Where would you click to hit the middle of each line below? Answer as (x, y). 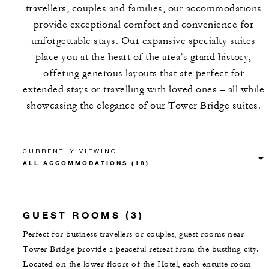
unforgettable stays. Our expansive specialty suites (144, 41)
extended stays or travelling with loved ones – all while (144, 89)
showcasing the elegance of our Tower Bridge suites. (144, 106)
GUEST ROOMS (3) (83, 215)
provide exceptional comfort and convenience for (144, 25)
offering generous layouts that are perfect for (144, 73)
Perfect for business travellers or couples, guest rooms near (133, 234)
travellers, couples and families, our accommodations (144, 8)
